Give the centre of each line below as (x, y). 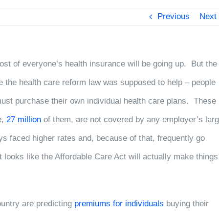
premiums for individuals (119, 204)
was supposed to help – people (159, 82)
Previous (173, 16)
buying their (186, 204)
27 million (24, 120)
